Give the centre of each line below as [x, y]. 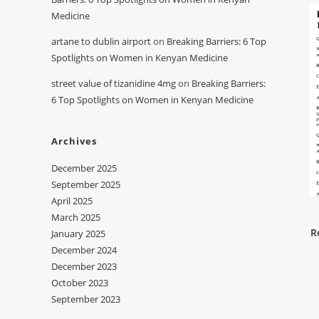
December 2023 [84, 266]
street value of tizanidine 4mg [114, 83]
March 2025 [76, 217]
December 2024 [84, 250]
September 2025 [86, 184]
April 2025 [72, 201]
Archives [74, 141]
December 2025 [84, 168]
